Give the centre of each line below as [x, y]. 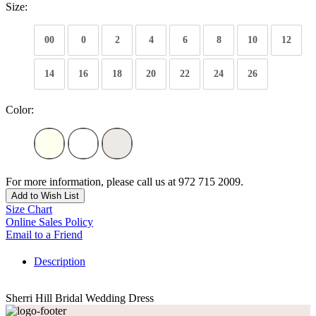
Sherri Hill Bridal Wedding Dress [80, 298]
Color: [20, 110]
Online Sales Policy [49, 222]
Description [60, 262]
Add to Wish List [45, 196]
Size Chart [29, 209]
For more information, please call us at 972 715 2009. [124, 182]
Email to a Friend [44, 235]
